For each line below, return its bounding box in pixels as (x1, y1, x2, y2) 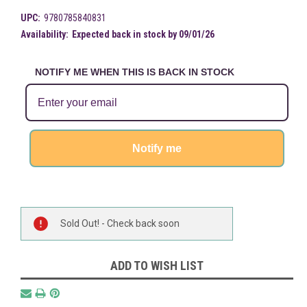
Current (21, 208, 52, 219)
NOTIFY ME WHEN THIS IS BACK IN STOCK (35, 66, 234, 77)
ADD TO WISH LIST (110, 258, 204, 273)
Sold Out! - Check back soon (60, 217, 180, 229)
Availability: (21, 28, 69, 40)
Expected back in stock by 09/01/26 (71, 28, 214, 40)
